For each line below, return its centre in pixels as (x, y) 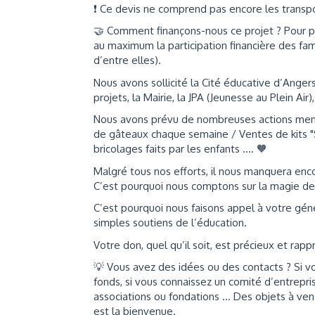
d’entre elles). (127, 60)
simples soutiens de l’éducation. (172, 223)
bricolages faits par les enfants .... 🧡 (182, 149)
